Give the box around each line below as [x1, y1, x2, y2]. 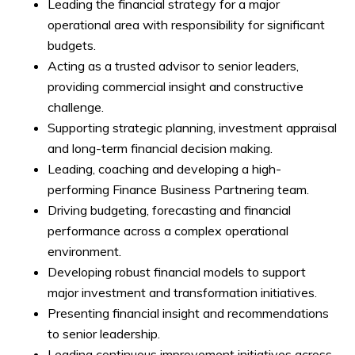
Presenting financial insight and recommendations [48, 305, 329, 321]
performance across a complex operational [48, 223, 288, 239]
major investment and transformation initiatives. [48, 284, 317, 300]
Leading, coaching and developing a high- [48, 161, 281, 177]
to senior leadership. [48, 326, 160, 342]
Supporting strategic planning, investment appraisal [48, 120, 337, 136]
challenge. [48, 99, 104, 115]
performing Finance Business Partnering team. [48, 181, 309, 197]
